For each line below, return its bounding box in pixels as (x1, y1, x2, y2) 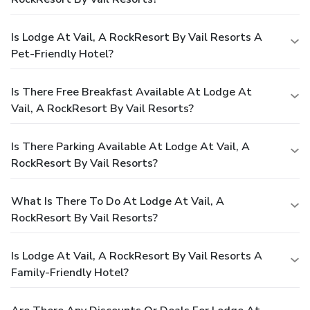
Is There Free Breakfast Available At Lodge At (11, 84, 252, 100)
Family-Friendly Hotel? (11, 264, 129, 280)
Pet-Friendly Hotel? (11, 46, 113, 62)
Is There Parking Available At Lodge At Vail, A (11, 138, 250, 154)
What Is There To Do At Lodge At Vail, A (11, 193, 224, 209)
